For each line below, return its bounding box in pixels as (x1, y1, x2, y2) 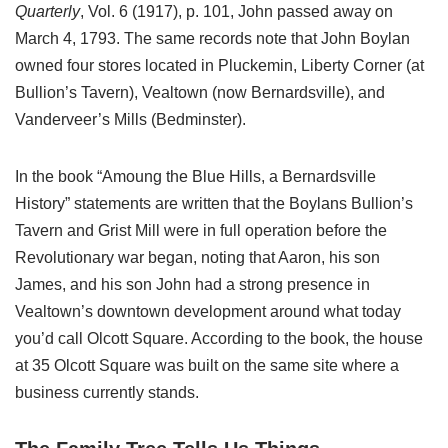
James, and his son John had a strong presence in (15, 275, 370, 293)
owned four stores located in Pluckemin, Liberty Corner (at (15, 56, 424, 74)
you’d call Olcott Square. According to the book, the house (15, 329, 423, 347)
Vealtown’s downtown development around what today (15, 302, 401, 320)
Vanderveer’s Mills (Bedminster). (15, 110, 246, 128)
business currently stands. (15, 383, 199, 401)
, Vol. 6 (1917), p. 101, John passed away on (80, 2, 393, 20)
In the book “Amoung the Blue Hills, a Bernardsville (15, 167, 376, 185)
